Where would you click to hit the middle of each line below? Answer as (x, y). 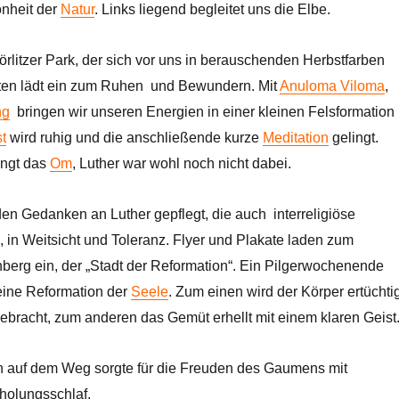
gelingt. (353, 137)
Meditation (295, 137)
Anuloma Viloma (332, 85)
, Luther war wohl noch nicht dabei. (181, 163)
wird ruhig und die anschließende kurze (134, 137)
